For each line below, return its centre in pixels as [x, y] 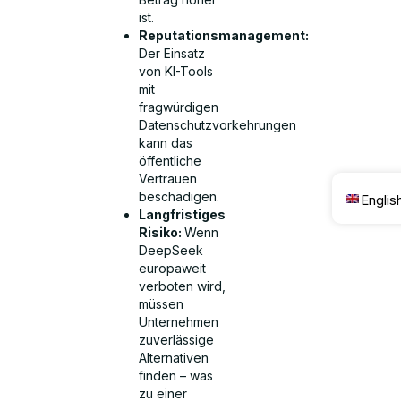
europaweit [173, 268]
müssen [162, 303]
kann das [166, 142]
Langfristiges [183, 214]
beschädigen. [179, 196]
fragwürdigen [179, 107]
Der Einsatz [172, 53]
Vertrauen [168, 178]
